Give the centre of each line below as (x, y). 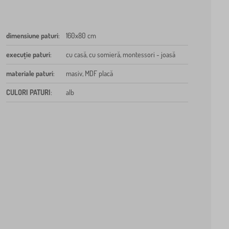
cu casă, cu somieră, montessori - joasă (120, 55)
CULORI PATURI (28, 93)
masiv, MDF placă (89, 74)
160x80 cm (81, 36)
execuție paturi (28, 55)
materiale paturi (29, 74)
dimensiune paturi (32, 36)
